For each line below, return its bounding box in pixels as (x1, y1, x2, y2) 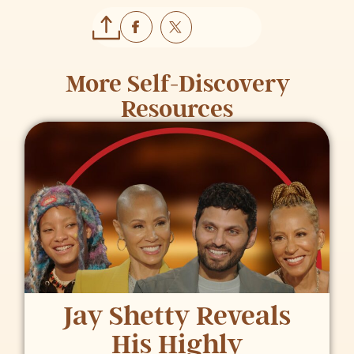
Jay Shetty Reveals (63, 299, 291, 333)
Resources (121, 94, 233, 123)
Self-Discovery (126, 69, 289, 98)
